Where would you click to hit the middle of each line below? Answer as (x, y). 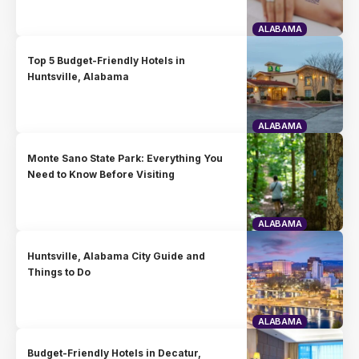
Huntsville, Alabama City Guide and (117, 256)
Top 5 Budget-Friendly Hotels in (107, 60)
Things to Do (59, 272)
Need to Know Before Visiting (101, 174)
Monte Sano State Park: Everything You (125, 158)
